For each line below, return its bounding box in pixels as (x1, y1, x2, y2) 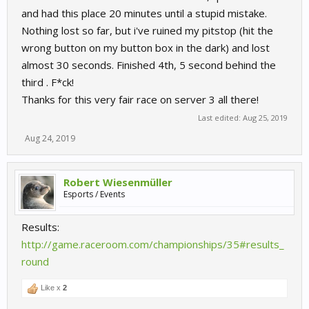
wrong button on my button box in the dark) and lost (21, 41, 270, 55)
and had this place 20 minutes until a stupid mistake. (21, 6, 267, 21)
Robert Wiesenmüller (63, 175, 172, 190)
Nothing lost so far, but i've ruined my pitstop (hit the (21, 23, 273, 38)
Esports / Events (63, 188, 125, 201)
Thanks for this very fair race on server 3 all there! (21, 92, 259, 107)
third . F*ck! (21, 75, 74, 90)
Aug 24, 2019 (25, 132, 75, 145)
